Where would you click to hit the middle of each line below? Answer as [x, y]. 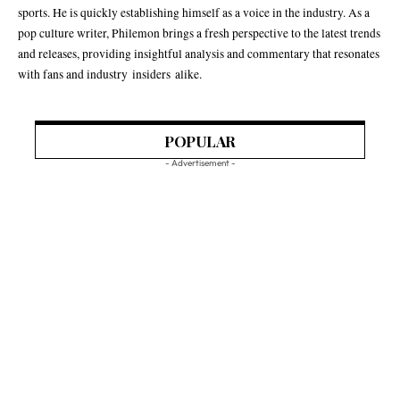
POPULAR [200, 141]
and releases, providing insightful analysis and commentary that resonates [199, 53]
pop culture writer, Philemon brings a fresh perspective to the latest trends [199, 33]
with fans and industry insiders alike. [110, 74]
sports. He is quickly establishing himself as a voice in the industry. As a [194, 12]
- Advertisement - [200, 162]
